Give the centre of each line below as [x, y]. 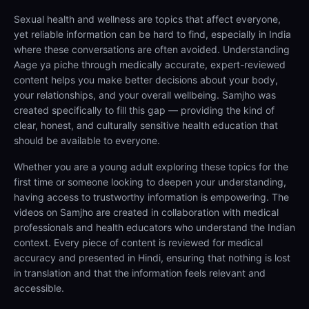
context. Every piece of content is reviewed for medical [138, 242]
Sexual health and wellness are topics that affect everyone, [147, 19]
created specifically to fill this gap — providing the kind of [144, 110]
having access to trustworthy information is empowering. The [151, 197]
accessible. [39, 288]
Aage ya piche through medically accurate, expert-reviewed [150, 64]
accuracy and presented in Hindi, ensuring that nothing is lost [152, 258]
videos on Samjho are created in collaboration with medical [146, 212]
